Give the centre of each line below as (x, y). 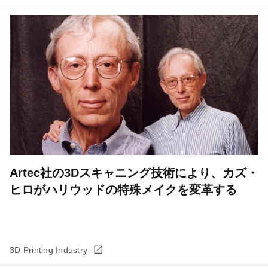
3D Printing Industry (48, 250)
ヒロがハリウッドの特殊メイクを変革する (123, 190)
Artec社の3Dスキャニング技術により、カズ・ (134, 173)
